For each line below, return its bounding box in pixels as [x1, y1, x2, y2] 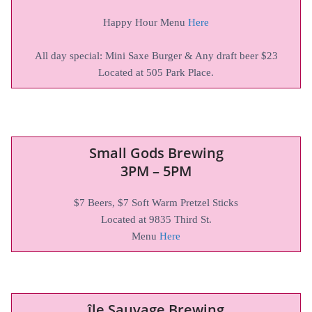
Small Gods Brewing [88, 143, 224, 162]
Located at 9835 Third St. [100, 213, 212, 225]
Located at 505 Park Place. [98, 66, 214, 78]
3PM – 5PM [120, 161, 192, 180]
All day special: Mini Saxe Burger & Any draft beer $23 [34, 49, 278, 61]
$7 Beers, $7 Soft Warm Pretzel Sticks [74, 196, 238, 208]
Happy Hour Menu [103, 16, 188, 28]
